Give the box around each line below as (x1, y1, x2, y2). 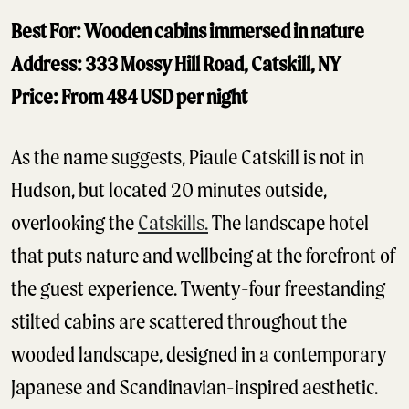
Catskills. (138, 211, 208, 236)
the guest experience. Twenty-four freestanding (11, 277, 385, 301)
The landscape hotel (208, 211, 369, 236)
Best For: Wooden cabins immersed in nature (11, 19, 364, 44)
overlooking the (11, 211, 138, 236)
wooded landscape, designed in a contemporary (11, 342, 387, 367)
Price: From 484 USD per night (11, 85, 247, 110)
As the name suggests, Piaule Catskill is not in (11, 145, 364, 170)
